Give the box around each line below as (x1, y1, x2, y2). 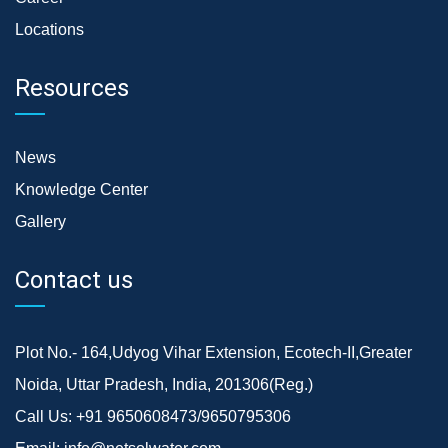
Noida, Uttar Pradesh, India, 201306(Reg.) (15, 375, 313, 393)
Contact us (15, 265, 133, 294)
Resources (15, 73, 129, 102)
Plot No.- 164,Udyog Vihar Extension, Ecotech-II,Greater (15, 343, 412, 361)
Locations (15, 20, 84, 38)
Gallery (15, 212, 66, 230)
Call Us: (15, 407, 76, 425)
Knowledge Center (15, 180, 148, 198)
